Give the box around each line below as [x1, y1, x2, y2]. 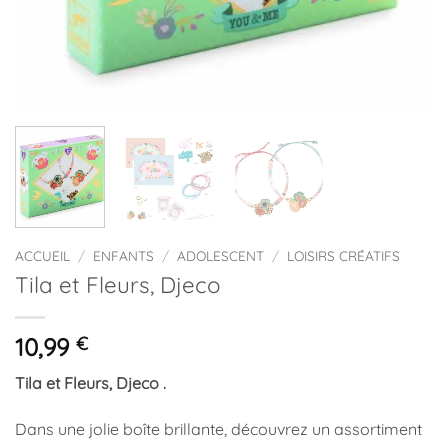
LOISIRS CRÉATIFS [287, 247, 401, 265]
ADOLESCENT [177, 247, 265, 265]
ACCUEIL [15, 247, 70, 265]
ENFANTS [93, 247, 155, 265]
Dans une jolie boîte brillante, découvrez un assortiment [15, 419, 422, 440]
